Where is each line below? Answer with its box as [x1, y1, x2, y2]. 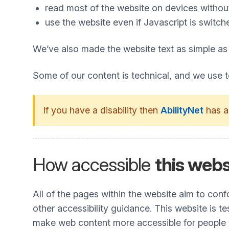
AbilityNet [161, 105, 203, 116]
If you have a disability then [43, 105, 161, 116]
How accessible [33, 153, 155, 176]
